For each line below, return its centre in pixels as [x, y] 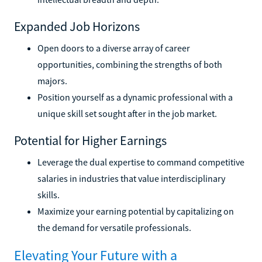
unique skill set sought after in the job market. [127, 113]
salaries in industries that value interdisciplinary [131, 178]
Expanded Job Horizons [77, 26]
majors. [52, 80]
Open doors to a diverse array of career [114, 48]
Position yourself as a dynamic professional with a [135, 97]
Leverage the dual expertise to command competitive [141, 162]
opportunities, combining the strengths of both [130, 64]
